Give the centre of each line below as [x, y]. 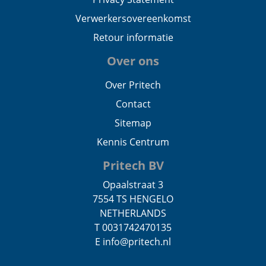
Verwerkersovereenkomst [133, 18]
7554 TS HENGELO [133, 199]
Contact [133, 104]
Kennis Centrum [133, 142]
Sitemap [133, 123]
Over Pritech [133, 85]
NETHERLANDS [133, 213]
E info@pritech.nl [133, 241]
